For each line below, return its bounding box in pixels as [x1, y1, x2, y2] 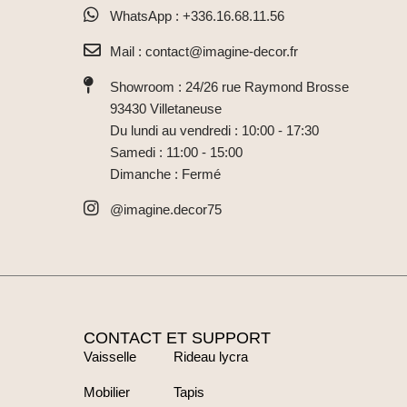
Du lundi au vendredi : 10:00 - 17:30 [109, 123, 319, 139]
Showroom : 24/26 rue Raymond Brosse [109, 79, 349, 95]
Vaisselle [84, 349, 136, 365]
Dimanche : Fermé [109, 166, 221, 183]
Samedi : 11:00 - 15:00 [109, 144, 243, 161]
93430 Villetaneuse [109, 101, 222, 117]
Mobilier [84, 384, 130, 401]
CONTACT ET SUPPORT [84, 329, 271, 348]
